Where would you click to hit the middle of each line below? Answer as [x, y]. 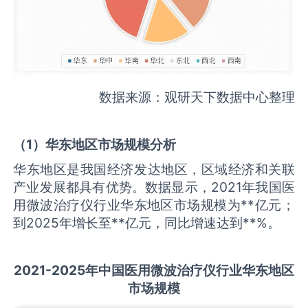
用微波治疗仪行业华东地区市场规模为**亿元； [154, 205]
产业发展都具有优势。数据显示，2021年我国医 [154, 187]
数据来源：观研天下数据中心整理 [197, 97]
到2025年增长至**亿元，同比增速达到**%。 [147, 222]
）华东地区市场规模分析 [104, 145]
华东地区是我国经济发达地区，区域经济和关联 [154, 169]
